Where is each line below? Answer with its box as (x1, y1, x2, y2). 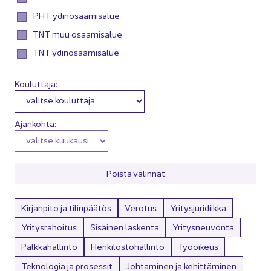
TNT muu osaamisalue (31, 27, 122, 40)
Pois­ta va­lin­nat (106, 167, 165, 180)
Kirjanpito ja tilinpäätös (21, 201, 111, 214)
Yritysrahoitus (21, 221, 77, 233)
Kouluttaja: (15, 77, 57, 90)
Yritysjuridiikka (170, 201, 226, 214)
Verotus (125, 201, 157, 214)
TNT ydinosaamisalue (31, 46, 119, 59)
